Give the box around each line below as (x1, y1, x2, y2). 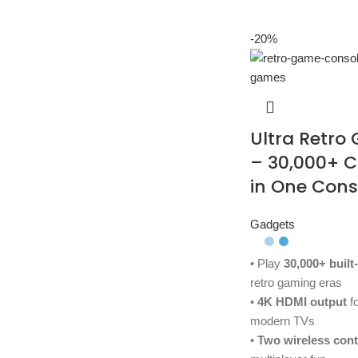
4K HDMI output (257, 295, 347, 309)
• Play (249, 257, 284, 271)
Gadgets (249, 217, 295, 232)
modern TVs (249, 314, 315, 328)
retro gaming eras (249, 276, 342, 290)
